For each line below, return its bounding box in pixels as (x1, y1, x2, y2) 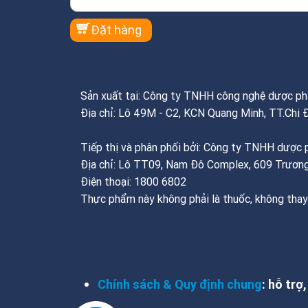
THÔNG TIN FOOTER (70, 221, 226, 241)
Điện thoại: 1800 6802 (80, 174, 186, 188)
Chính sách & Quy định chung (98, 276, 262, 292)
